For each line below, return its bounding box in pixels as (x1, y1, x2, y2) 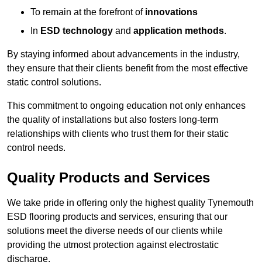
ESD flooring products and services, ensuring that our (7, 212, 227, 222)
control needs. (7, 143, 65, 153)
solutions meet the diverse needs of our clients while (7, 226, 223, 236)
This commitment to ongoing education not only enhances (7, 101, 246, 111)
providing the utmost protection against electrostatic (7, 240, 219, 250)
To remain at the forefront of (30, 7, 145, 18)
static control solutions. (7, 77, 101, 88)
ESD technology (40, 26, 113, 36)
